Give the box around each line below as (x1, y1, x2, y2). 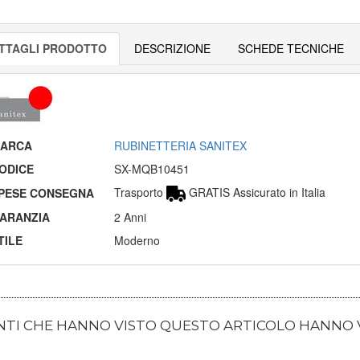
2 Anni (113, 208, 146, 225)
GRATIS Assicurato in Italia (186, 183, 326, 200)
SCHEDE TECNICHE (237, 39, 344, 56)
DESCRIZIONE (133, 39, 211, 56)
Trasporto (113, 183, 166, 200)
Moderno (113, 231, 160, 248)
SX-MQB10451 (113, 160, 190, 177)
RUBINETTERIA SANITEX (113, 137, 247, 153)
